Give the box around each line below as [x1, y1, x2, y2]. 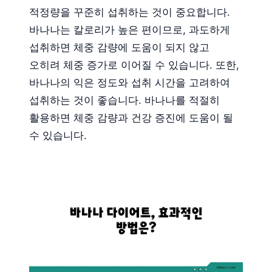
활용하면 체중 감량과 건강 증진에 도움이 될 [29, 111, 233, 124]
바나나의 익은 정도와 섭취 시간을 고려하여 [29, 76, 230, 89]
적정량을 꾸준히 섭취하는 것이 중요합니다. [29, 5, 230, 18]
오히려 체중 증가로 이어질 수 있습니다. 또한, [29, 58, 239, 71]
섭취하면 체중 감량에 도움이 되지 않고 [29, 41, 209, 53]
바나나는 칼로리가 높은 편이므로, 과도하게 [29, 23, 230, 36]
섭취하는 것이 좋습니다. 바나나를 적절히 [29, 93, 220, 106]
